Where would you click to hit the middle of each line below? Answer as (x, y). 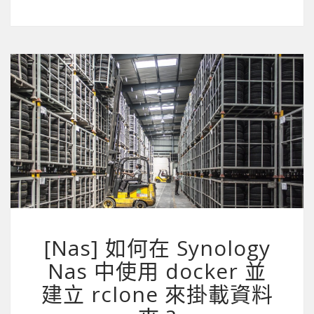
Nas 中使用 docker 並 (157, 271)
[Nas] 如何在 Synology (157, 248)
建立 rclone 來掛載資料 (157, 294)
